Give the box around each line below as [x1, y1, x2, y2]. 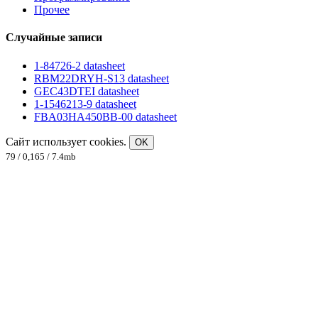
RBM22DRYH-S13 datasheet [34, 72, 169, 84]
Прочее [34, 4, 70, 16]
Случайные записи [6, 31, 102, 44]
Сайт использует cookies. [6, 135, 129, 148]
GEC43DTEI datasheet [34, 84, 139, 97]
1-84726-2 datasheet [34, 59, 125, 72]
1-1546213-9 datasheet [34, 97, 136, 110]
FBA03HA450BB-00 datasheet [34, 110, 177, 123]
